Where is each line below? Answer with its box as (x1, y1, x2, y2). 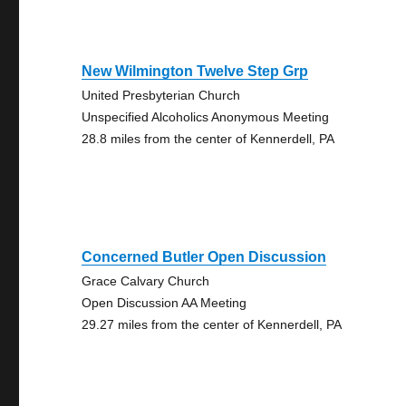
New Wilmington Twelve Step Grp (82, 63, 309, 79)
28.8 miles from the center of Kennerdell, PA (82, 131, 335, 146)
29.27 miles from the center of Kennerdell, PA (82, 317, 343, 332)
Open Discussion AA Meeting (82, 295, 247, 310)
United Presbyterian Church (82, 88, 241, 102)
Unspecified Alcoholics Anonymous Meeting (82, 110, 330, 124)
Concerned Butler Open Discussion (82, 249, 327, 265)
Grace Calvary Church (82, 274, 210, 288)
